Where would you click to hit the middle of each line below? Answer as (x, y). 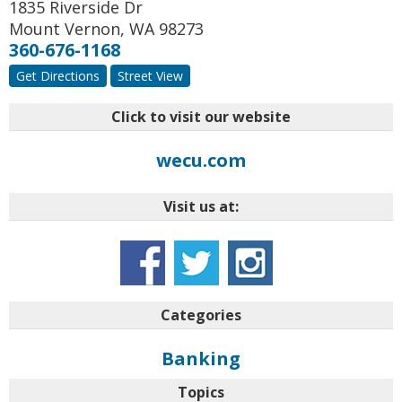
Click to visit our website (201, 117)
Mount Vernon (65, 29)
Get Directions (58, 76)
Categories (201, 315)
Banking (201, 359)
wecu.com (201, 161)
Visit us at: (201, 207)
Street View (150, 76)
